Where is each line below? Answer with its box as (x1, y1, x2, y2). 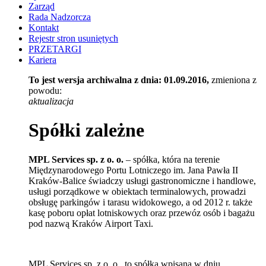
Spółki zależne (28, 119, 144, 141)
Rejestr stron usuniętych (28, 33, 118, 43)
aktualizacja (28, 96, 74, 106)
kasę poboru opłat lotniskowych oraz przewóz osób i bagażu (28, 207, 255, 218)
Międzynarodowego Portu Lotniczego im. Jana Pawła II (28, 164, 238, 175)
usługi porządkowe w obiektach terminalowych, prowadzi (28, 186, 246, 197)
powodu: (28, 85, 62, 96)
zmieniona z (209, 75, 256, 85)
